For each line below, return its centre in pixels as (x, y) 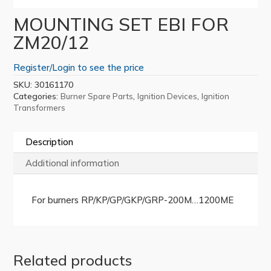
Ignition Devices (168, 96)
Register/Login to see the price (79, 67)
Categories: (37, 96)
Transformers (40, 107)
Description (50, 142)
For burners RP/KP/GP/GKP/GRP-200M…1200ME (133, 200)
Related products (73, 260)
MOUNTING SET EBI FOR (121, 24)
